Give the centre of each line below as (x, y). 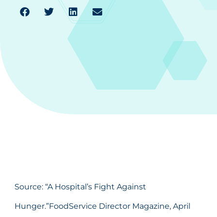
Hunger (30, 206)
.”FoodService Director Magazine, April (117, 206)
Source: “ (31, 186)
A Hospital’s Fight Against (97, 186)
